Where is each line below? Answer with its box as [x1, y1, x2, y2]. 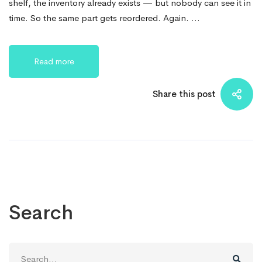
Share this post [153, 88, 216, 99]
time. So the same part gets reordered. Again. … [9, 12, 200, 23]
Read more [33, 56, 74, 67]
